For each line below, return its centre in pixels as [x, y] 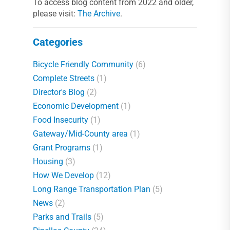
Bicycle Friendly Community [83, 64]
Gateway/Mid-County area [80, 133]
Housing [48, 161]
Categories [58, 42]
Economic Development [76, 106]
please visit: [55, 13]
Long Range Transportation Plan [92, 189]
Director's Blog [59, 92]
